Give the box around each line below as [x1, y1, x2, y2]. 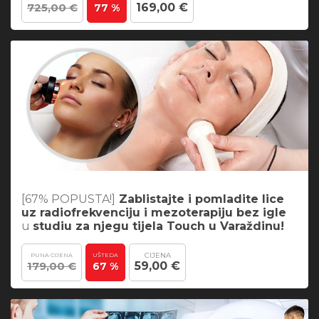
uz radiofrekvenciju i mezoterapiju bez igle [21, 205, 286, 219]
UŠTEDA [93, 251, 118, 258]
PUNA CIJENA [31, 251, 73, 258]
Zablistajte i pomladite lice [119, 192, 284, 206]
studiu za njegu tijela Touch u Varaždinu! [33, 219, 284, 233]
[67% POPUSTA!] [21, 192, 115, 206]
